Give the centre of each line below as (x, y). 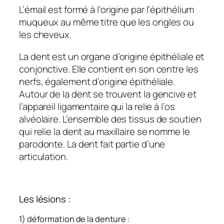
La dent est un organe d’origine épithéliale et (112, 56)
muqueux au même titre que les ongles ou (107, 22)
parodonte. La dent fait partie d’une (92, 144)
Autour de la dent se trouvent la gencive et (108, 94)
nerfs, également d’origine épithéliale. (97, 81)
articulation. (43, 156)
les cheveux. (45, 35)
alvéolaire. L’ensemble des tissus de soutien (110, 119)
